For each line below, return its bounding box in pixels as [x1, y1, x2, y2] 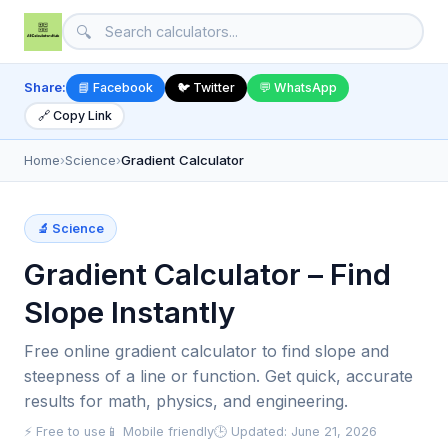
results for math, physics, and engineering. [24, 390, 348, 411]
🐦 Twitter [177, 80, 235, 96]
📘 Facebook [78, 80, 153, 96]
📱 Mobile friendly [106, 423, 214, 439]
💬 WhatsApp [259, 80, 337, 96]
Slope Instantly [24, 293, 235, 330]
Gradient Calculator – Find [24, 255, 391, 292]
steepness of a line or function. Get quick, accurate [24, 365, 413, 386]
